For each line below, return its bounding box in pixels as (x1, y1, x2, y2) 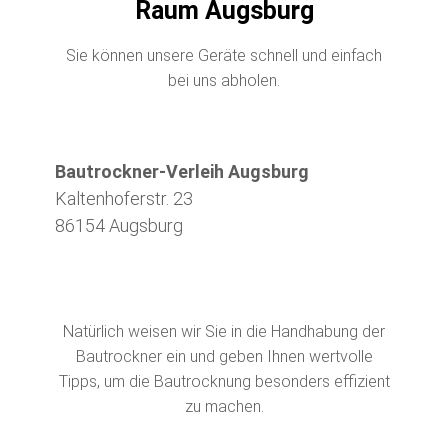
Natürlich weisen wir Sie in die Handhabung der (63, 321, 385, 341)
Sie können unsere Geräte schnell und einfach (66, 45, 382, 65)
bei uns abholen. (168, 70, 280, 90)
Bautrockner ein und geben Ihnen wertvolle (75, 346, 373, 366)
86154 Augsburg (55, 214, 183, 236)
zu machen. (184, 396, 264, 416)
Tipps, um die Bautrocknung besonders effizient (58, 371, 390, 391)
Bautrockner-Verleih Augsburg (55, 160, 309, 182)
